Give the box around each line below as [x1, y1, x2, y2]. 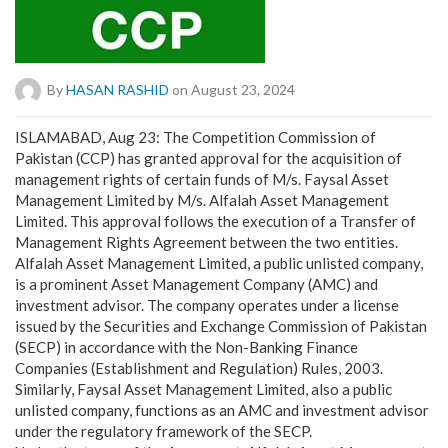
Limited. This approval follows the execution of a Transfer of [15, 212, 416, 230]
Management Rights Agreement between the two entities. [15, 233, 398, 251]
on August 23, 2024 [169, 80, 295, 98]
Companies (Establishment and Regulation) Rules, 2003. [15, 359, 383, 377]
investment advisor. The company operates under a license [15, 296, 399, 314]
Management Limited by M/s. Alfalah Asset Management [15, 191, 389, 209]
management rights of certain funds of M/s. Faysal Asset [15, 170, 389, 188]
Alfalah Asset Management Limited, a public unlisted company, [15, 254, 423, 272]
